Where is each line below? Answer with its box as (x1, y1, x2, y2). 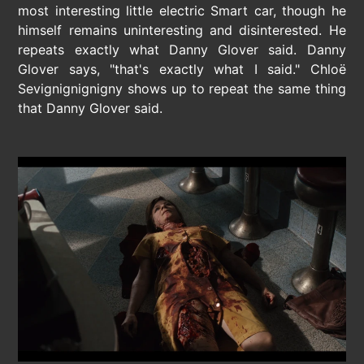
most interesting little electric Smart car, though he (18, 2, 346, 19)
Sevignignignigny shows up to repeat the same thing (18, 80, 346, 97)
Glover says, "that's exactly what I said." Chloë (18, 60, 346, 77)
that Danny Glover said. (18, 99, 163, 116)
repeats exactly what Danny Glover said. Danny (18, 41, 346, 58)
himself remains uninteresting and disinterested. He (18, 21, 346, 38)
